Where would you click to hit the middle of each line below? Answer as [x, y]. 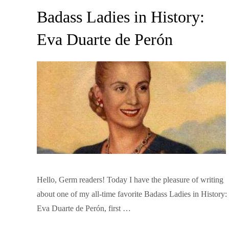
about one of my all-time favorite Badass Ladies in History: [132, 194]
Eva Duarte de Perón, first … [84, 208]
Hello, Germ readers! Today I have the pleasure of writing [130, 180]
